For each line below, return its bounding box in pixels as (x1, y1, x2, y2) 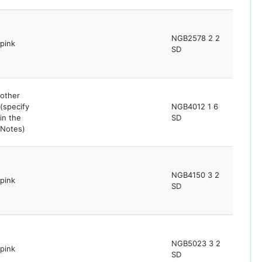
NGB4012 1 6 (171, 102, 218, 112)
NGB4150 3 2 (171, 170, 219, 180)
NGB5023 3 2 (171, 239, 220, 249)
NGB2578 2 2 (171, 33, 220, 43)
